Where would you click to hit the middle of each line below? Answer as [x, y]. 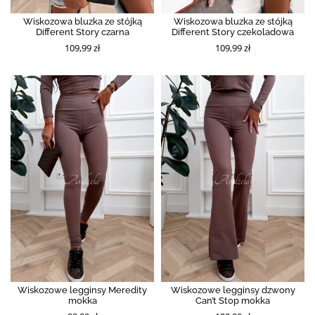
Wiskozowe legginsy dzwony [233, 290]
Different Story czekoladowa [233, 32]
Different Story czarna [82, 32]
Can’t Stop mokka [233, 300]
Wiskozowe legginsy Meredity [82, 290]
